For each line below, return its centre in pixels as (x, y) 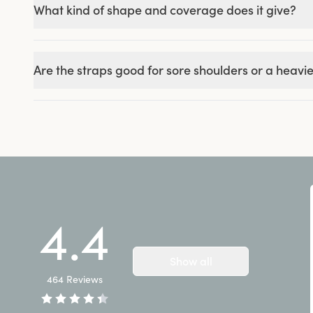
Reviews (85, 279)
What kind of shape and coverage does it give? (165, 10)
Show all (191, 261)
